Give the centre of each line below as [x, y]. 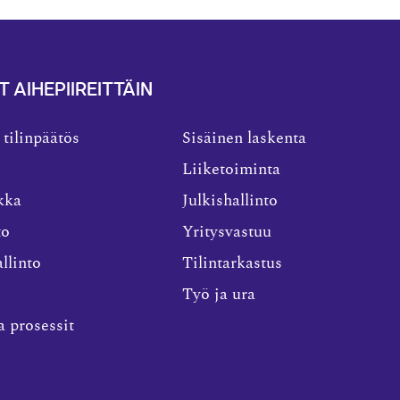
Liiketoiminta [231, 169]
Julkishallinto [230, 200]
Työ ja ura [219, 294]
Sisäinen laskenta [244, 138]
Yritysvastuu [227, 232]
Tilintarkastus [232, 263]
